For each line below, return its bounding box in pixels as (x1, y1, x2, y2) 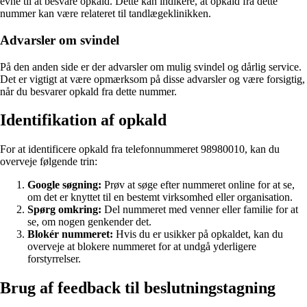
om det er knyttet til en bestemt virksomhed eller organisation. (27, 191, 293, 204)
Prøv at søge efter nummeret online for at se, (101, 179, 295, 191)
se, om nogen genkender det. (27, 216, 151, 228)
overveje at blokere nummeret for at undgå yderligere (27, 241, 256, 253)
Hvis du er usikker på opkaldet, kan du (113, 228, 283, 241)
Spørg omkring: (27, 204, 101, 216)
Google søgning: (27, 179, 101, 191)
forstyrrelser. (27, 253, 81, 265)
